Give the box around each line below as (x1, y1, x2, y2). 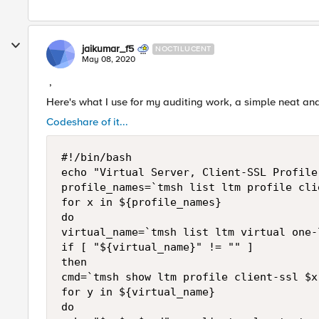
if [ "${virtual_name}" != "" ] (61, 241, 253, 253)
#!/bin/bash (61, 151, 132, 164)
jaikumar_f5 (82, 43, 134, 55)
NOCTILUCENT (155, 44, 211, 53)
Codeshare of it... (46, 115, 128, 128)
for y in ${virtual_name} (61, 286, 215, 298)
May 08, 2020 (82, 54, 135, 65)
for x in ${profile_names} (61, 196, 221, 209)
